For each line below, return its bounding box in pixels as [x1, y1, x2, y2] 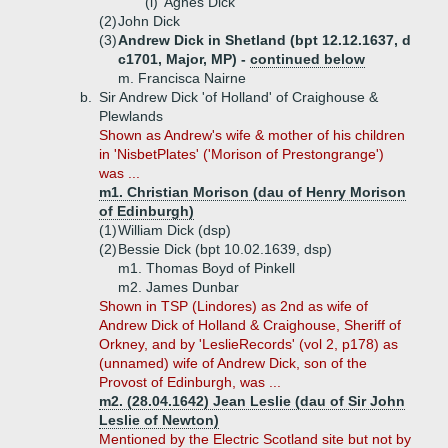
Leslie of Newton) [99, 412, 219, 428]
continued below [250, 51, 365, 67]
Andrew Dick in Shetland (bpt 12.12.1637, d [118, 32, 411, 48]
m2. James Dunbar [118, 279, 239, 295]
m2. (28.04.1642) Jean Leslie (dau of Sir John [99, 393, 405, 409]
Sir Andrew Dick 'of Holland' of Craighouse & [99, 89, 378, 105]
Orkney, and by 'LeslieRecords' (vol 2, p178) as [99, 336, 398, 352]
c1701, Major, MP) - [118, 51, 250, 67]
